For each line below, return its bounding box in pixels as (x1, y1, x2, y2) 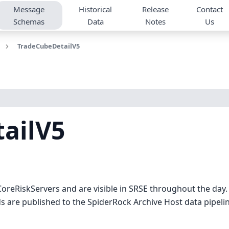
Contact (196, 4, 223, 14)
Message (13, 4, 44, 14)
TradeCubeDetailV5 (17, 41, 80, 51)
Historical (79, 4, 112, 14)
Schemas (13, 16, 44, 27)
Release (142, 4, 169, 14)
